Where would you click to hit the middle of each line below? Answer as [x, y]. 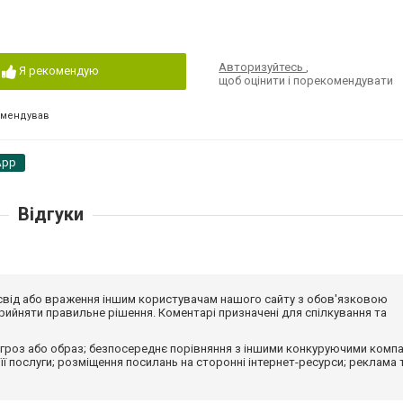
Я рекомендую [58, 71]
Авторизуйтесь [263, 67]
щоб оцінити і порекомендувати [306, 81]
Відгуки [50, 214]
